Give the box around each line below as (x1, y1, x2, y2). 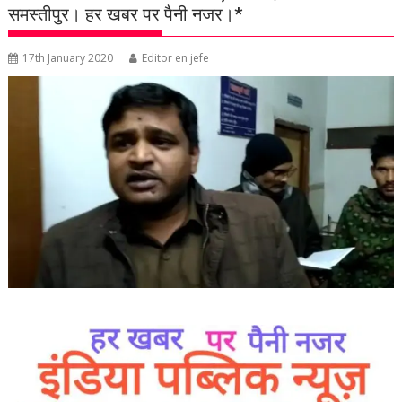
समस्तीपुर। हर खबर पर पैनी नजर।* (8, 4, 243, 25)
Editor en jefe (142, 50, 210, 66)
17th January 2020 (22, 50, 114, 66)
